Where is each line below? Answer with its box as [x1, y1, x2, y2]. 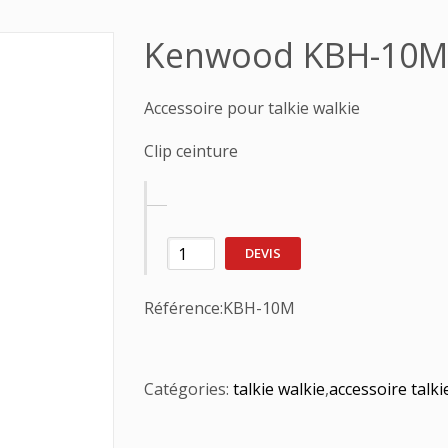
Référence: [144, 297, 223, 319]
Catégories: [144, 378, 233, 400]
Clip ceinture [144, 140, 238, 162]
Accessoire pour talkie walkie [144, 97, 360, 119]
